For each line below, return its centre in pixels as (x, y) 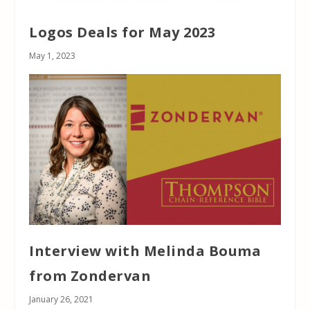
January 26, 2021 (62, 299)
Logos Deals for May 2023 (122, 32)
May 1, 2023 (53, 55)
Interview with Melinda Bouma (145, 250)
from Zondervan (90, 275)
